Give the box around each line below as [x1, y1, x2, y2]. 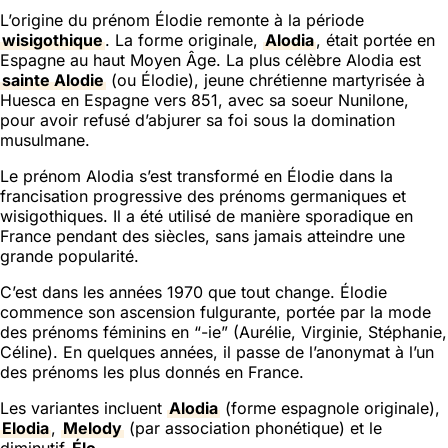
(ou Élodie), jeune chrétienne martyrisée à [106, 69, 425, 90]
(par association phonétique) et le [124, 417, 382, 438]
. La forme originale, [105, 29, 263, 50]
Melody [63, 417, 122, 438]
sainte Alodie [2, 69, 104, 90]
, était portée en [316, 29, 435, 50]
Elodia [2, 417, 49, 438]
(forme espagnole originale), [220, 397, 440, 418]
